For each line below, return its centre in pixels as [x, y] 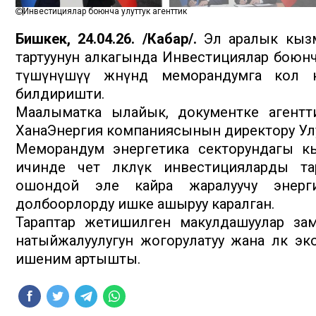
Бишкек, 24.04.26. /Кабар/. [106, 39]
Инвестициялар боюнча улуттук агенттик [105, 12]
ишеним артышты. [78, 259]
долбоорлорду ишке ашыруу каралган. [145, 204]
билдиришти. [60, 94]
